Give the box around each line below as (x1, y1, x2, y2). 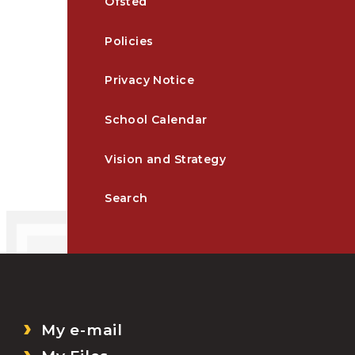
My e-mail (40, 320, 123, 339)
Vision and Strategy (105, 151, 227, 166)
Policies (105, 33, 154, 48)
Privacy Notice (105, 73, 195, 88)
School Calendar (105, 113, 208, 128)
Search (105, 191, 148, 206)
